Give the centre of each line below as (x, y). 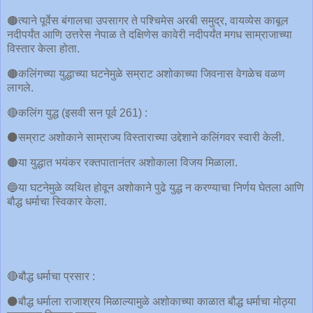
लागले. (20, 87)
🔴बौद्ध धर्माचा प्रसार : (51, 277)
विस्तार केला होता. (43, 48)
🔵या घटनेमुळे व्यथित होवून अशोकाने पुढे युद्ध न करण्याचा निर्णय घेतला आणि (155, 187)
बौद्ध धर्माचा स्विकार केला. (57, 201)
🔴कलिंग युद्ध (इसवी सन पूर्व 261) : (77, 112)
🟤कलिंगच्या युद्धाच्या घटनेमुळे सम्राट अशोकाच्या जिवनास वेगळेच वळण (146, 73)
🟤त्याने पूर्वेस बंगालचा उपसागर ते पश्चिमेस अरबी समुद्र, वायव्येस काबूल (148, 20)
